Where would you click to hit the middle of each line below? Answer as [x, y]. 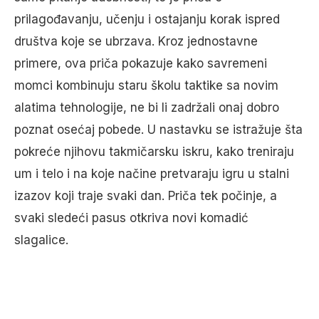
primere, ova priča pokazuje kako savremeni [141, 64]
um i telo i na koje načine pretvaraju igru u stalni [152, 174]
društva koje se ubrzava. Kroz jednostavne [136, 42]
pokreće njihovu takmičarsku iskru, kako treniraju [154, 152]
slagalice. [41, 240]
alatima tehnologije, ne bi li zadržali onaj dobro [147, 108]
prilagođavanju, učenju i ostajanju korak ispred [147, 20]
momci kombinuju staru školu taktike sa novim [146, 86]
